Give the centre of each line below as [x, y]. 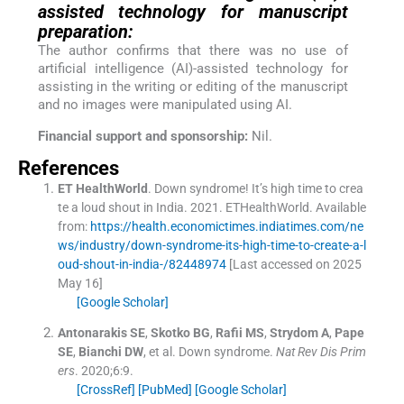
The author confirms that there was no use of [193, 51]
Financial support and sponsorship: [142, 136]
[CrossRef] [106, 390]
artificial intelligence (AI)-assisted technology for [193, 69]
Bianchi [100, 352]
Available [340, 208]
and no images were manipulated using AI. [165, 105]
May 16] [80, 284]
